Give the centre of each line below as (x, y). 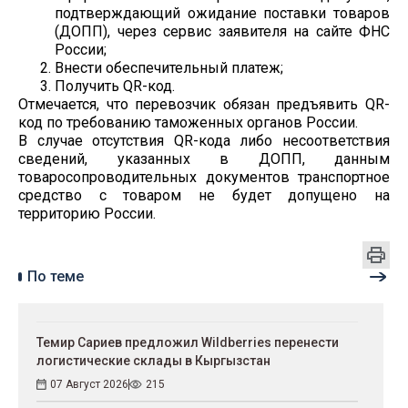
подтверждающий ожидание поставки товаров (222, 13)
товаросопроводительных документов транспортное (204, 177)
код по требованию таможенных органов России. (188, 122)
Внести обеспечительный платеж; (169, 67)
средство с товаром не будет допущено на (204, 195)
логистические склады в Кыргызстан (153, 360)
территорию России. (87, 213)
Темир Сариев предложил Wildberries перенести (188, 342)
